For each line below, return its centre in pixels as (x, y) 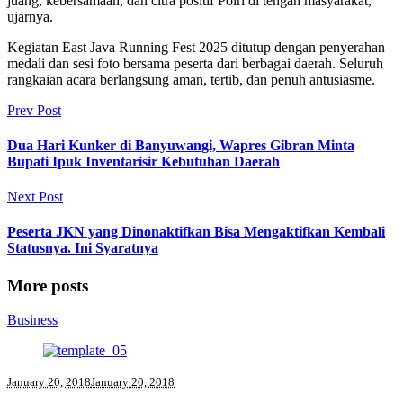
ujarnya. (30, 16)
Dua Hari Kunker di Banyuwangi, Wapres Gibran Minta (181, 145)
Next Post (35, 197)
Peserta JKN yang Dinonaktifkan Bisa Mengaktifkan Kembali (196, 232)
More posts (48, 285)
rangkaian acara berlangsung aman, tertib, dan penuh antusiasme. (191, 79)
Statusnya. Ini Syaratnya (83, 248)
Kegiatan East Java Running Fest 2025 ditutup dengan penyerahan (196, 47)
